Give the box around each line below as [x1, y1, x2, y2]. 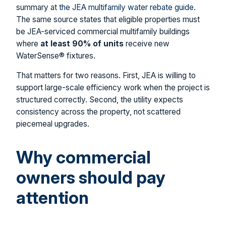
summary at [16, 2, 59, 12]
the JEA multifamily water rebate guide [59, 2, 194, 12]
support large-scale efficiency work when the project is [16, 83, 210, 93]
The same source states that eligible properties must [16, 14, 200, 24]
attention [16, 187, 89, 208]
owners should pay [16, 167, 165, 188]
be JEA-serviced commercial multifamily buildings [16, 26, 190, 36]
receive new [124, 38, 169, 48]
